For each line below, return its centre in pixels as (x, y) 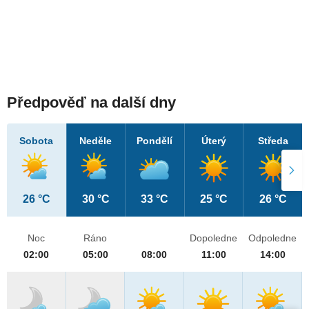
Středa (273, 141)
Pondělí (155, 141)
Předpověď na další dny (91, 103)
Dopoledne (214, 238)
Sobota (37, 141)
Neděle (96, 141)
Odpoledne (273, 238)
